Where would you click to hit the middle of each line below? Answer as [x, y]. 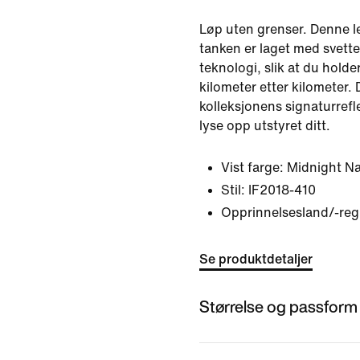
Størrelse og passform [278, 306]
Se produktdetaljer [256, 259]
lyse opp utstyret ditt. [265, 126]
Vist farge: [252, 168]
